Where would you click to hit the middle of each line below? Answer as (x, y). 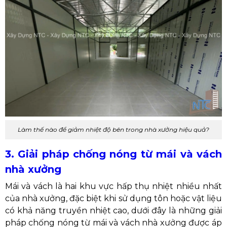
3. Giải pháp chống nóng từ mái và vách (113, 154)
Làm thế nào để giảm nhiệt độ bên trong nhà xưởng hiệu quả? (113, 129)
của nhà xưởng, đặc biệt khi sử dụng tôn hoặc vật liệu (113, 198)
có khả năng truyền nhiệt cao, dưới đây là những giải (113, 210)
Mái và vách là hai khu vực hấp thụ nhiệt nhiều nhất (113, 186)
